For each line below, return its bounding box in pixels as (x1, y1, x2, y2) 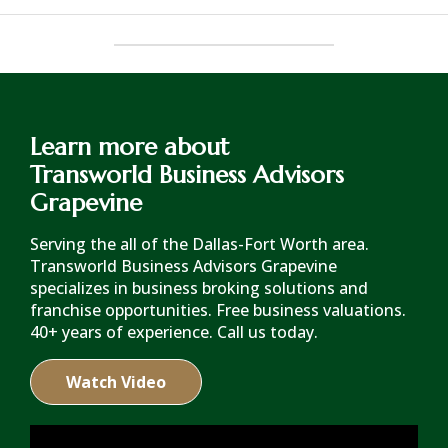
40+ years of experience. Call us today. (30, 321, 318, 343)
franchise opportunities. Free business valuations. (30, 299, 406, 321)
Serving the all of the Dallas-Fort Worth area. (30, 233, 369, 255)
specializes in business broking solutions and (30, 277, 368, 299)
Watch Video (66, 371, 166, 393)
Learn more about (30, 132, 229, 162)
